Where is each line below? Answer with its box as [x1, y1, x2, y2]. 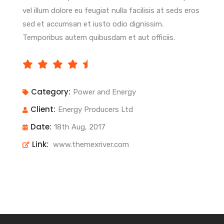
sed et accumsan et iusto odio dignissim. [22, 19, 163, 29]
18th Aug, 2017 [54, 122, 105, 132]
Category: [31, 86, 70, 97]
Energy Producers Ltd [58, 105, 133, 114]
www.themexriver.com [51, 140, 129, 149]
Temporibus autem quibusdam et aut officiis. [22, 33, 175, 42]
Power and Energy [73, 87, 136, 97]
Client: [30, 104, 55, 115]
